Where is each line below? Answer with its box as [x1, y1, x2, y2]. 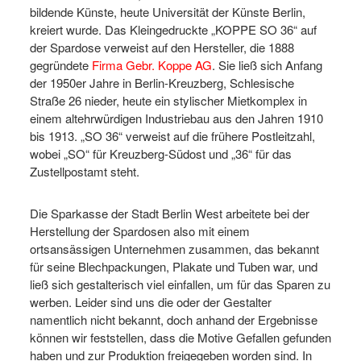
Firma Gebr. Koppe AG [92, 56, 212, 74]
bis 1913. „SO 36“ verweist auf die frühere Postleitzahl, [30, 127, 315, 145]
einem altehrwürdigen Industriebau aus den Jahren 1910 [30, 110, 323, 127]
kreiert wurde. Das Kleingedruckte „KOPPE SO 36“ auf [30, 21, 317, 39]
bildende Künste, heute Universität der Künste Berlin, [30, 3, 305, 21]
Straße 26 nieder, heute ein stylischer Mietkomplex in [30, 92, 307, 110]
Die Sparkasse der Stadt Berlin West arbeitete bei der [30, 205, 309, 222]
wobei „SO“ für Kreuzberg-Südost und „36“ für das [30, 145, 292, 163]
